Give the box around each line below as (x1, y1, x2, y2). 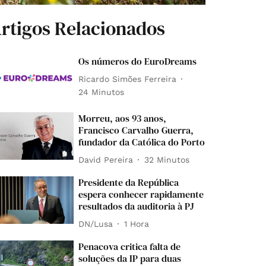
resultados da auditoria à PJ (78, 199, 195, 213)
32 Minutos (144, 154, 190, 164)
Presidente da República (78, 176, 179, 189)
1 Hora (124, 218, 150, 229)
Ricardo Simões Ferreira (78, 74, 177, 84)
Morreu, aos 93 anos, (78, 112, 167, 125)
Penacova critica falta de (78, 240, 181, 254)
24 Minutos (78, 87, 125, 97)
